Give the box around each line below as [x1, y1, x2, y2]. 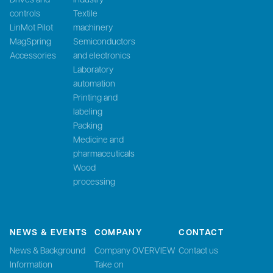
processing [73, 175, 115, 186]
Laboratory [73, 63, 113, 74]
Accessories [10, 49, 56, 60]
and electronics [73, 49, 130, 60]
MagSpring [10, 35, 51, 46]
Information [10, 258, 52, 269]
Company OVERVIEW [94, 244, 175, 255]
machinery [73, 21, 113, 32]
